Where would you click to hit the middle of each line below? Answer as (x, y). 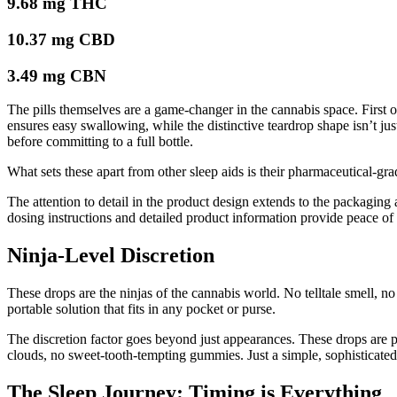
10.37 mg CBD (61, 39)
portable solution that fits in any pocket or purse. (141, 309)
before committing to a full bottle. (100, 142)
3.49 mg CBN (57, 75)
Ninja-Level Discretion (111, 256)
